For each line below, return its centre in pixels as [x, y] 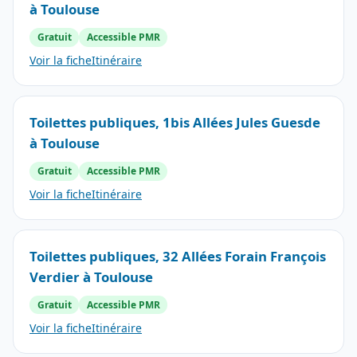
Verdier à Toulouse [91, 277]
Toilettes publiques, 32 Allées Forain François [178, 256]
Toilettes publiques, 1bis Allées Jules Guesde [175, 123]
